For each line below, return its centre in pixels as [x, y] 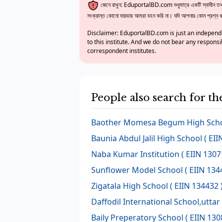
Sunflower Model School [137, 170]
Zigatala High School [130, 186]
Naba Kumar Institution [135, 154]
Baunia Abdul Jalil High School [147, 138]
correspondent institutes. [122, 51]
